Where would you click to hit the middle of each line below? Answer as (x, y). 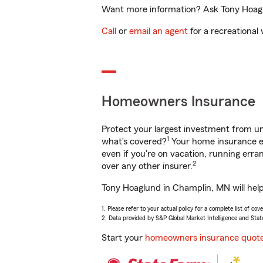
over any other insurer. (147, 166)
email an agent (159, 31)
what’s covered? (134, 141)
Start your (123, 238)
